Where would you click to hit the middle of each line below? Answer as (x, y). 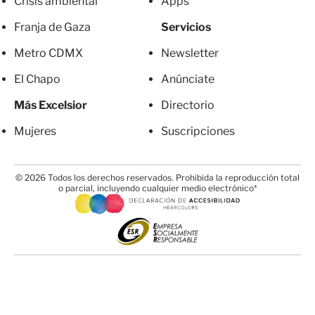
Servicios (186, 27)
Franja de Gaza (52, 27)
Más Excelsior (51, 105)
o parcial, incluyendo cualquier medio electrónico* (157, 188)
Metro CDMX (49, 53)
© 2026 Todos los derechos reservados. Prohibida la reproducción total (157, 178)
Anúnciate (188, 79)
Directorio (188, 105)
